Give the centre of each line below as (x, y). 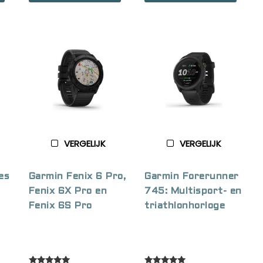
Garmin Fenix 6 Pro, (77, 176)
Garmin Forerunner (192, 176)
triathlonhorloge (185, 205)
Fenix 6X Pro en (68, 191)
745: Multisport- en (193, 191)
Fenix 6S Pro (60, 205)
